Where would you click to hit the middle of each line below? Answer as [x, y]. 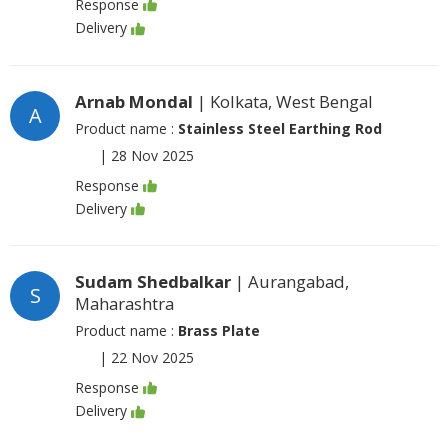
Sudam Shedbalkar [153, 281]
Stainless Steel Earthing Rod [280, 128]
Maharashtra [124, 303]
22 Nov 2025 [152, 357]
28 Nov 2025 [152, 155]
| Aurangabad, [290, 281]
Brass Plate [219, 330]
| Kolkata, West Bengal [283, 101]
